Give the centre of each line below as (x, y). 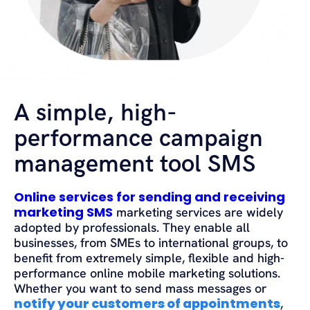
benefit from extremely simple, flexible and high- (149, 258)
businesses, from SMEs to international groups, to (151, 243)
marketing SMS (63, 212)
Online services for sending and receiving (149, 197)
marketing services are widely (198, 212)
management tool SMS (135, 164)
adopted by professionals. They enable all (132, 228)
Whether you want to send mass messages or (140, 289)
